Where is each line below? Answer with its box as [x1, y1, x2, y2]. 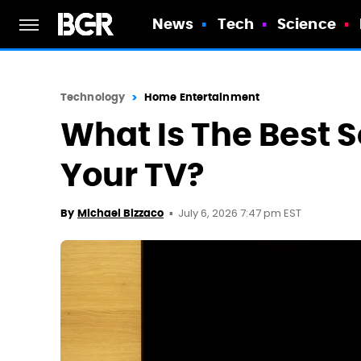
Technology [60, 90, 125, 104]
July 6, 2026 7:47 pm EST [178, 205, 301, 222]
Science [277, 15, 336, 33]
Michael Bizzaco [77, 206, 164, 220]
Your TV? [60, 155, 205, 196]
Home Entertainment [144, 90, 259, 104]
